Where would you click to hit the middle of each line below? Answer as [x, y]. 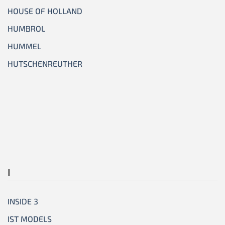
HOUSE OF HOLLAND [45, 11]
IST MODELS [30, 218]
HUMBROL [26, 29]
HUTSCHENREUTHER [45, 64]
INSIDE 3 [23, 201]
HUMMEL [24, 46]
